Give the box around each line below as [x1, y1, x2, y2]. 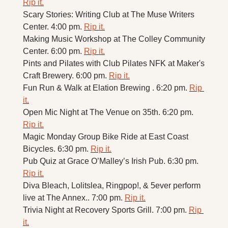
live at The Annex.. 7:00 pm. [23, 193, 125, 202]
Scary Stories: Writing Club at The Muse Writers [23, 10, 194, 19]
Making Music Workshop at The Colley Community [23, 34, 205, 43]
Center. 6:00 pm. [23, 46, 84, 55]
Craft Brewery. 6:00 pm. [23, 71, 109, 80]
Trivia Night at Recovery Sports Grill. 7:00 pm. [23, 205, 189, 214]
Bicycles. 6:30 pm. [23, 144, 91, 153]
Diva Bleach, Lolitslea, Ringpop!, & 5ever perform [23, 181, 201, 190]
